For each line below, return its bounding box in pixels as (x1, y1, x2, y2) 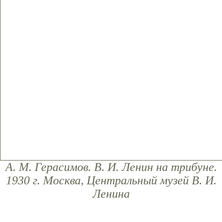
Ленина (92, 187, 130, 200)
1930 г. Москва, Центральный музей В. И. (5, 174, 217, 187)
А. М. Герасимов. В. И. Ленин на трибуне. (5, 161, 217, 173)
